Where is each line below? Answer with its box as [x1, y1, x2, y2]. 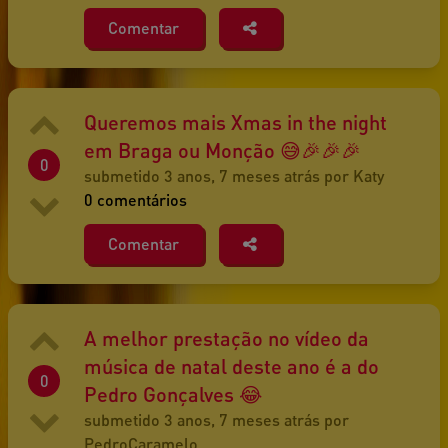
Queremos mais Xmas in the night [84, 110, 387, 135]
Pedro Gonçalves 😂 [84, 382, 262, 407]
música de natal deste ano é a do [84, 354, 379, 379]
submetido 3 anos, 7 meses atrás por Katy [84, 166, 384, 186]
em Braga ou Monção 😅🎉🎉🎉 [84, 138, 361, 163]
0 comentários [84, 190, 187, 210]
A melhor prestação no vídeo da [84, 326, 369, 351]
